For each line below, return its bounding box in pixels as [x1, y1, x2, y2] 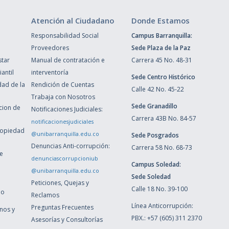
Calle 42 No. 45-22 [131, 84, 184, 94]
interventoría [31, 67, 68, 77]
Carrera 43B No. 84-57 [131, 113, 196, 123]
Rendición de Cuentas [31, 80, 94, 89]
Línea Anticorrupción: [131, 201, 193, 210]
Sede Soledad [131, 172, 171, 181]
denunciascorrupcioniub [31, 154, 98, 162]
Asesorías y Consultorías [31, 215, 103, 224]
